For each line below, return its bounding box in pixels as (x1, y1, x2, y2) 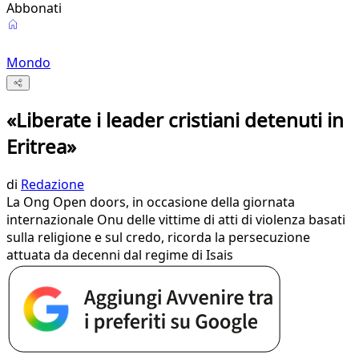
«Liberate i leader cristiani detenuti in (6, 107, 344, 134)
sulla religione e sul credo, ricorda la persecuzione (6, 228, 310, 247)
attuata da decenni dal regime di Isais (6, 246, 233, 264)
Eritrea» (6, 133, 76, 160)
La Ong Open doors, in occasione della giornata (6, 193, 295, 212)
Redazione (21, 175, 84, 194)
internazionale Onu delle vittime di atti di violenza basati (6, 211, 345, 229)
